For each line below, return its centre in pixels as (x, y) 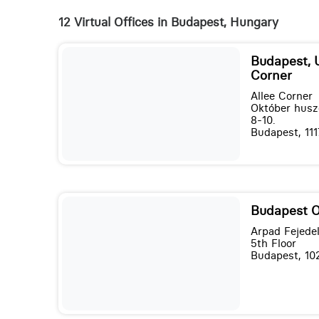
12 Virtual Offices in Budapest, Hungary (168, 22)
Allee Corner (281, 96)
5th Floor (273, 244)
